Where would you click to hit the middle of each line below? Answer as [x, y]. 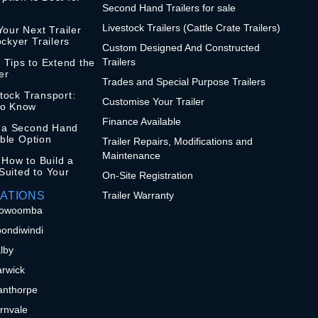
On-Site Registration [148, 175]
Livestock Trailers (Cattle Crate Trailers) [192, 27]
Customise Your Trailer [154, 101]
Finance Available [142, 121]
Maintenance [132, 155]
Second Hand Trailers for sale [169, 7]
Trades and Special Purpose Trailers [184, 81]
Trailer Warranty [138, 195]
